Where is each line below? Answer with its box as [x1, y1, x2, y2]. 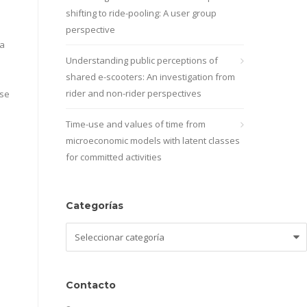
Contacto [66, 279, 116, 291]
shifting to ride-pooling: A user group [66, 7, 217, 19]
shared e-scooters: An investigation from [66, 71, 235, 83]
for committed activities [66, 151, 162, 163]
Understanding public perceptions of [66, 54, 218, 66]
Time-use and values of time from [66, 118, 206, 130]
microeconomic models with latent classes [66, 134, 240, 147]
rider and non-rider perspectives [66, 87, 201, 99]
